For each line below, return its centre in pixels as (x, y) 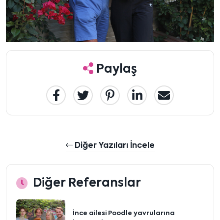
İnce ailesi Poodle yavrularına (124, 213)
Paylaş (115, 69)
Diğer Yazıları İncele (113, 146)
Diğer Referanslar (87, 183)
